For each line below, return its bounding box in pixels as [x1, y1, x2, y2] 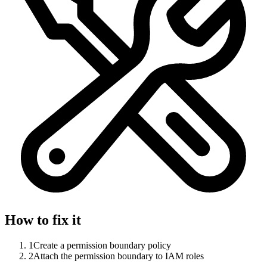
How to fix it [5, 212, 81, 228]
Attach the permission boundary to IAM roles [33, 250, 204, 261]
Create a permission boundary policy [33, 240, 171, 250]
